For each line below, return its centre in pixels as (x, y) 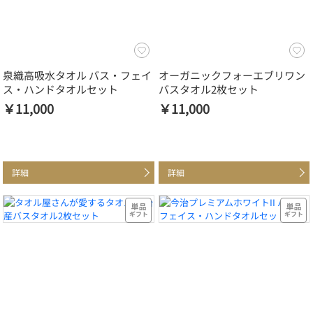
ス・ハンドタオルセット (60, 89)
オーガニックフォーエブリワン (232, 75)
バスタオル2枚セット (208, 89)
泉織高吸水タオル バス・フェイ (77, 75)
